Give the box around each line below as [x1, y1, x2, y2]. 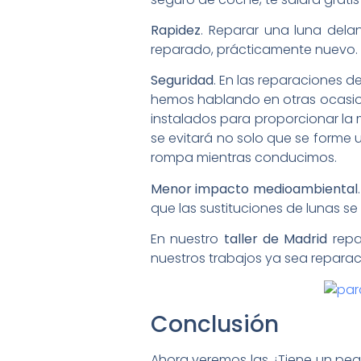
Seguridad [151, 71, 214, 90]
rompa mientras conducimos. [151, 148, 337, 168]
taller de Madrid [223, 230, 328, 249]
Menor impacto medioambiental [151, 179, 358, 198]
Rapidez [151, 21, 201, 40]
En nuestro [151, 230, 224, 249]
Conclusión [151, 309, 279, 341]
